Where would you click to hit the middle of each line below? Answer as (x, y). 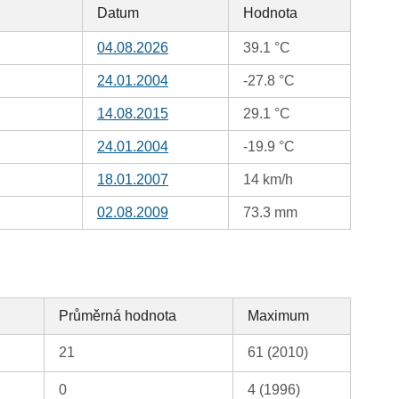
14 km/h (269, 180)
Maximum (279, 316)
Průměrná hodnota (118, 316)
